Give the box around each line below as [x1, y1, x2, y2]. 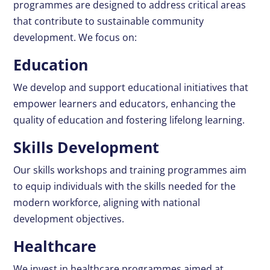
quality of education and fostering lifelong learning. [13, 113, 245, 127]
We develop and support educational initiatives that [13, 81, 249, 95]
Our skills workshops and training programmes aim [13, 163, 247, 177]
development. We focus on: [13, 31, 137, 45]
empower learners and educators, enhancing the [13, 97, 236, 111]
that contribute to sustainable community [13, 14, 204, 28]
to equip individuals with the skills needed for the [13, 180, 236, 193]
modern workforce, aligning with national [13, 196, 201, 210]
